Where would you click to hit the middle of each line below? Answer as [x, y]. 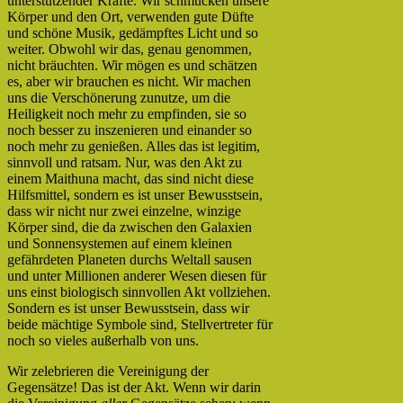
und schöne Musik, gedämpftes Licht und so [133, 32]
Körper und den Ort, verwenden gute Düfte [130, 16]
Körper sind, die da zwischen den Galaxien [130, 227]
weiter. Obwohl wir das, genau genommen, [130, 49]
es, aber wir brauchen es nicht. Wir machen [129, 81]
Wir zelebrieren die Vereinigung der [108, 371]
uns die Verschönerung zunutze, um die [119, 97]
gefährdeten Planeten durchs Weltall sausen [130, 259]
